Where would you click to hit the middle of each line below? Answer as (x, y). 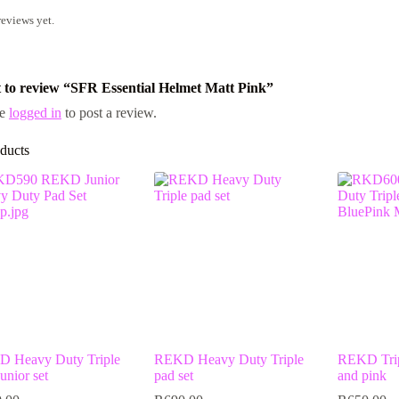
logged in (35, 113)
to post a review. (109, 113)
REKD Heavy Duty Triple (228, 359)
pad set (173, 375)
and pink (362, 375)
